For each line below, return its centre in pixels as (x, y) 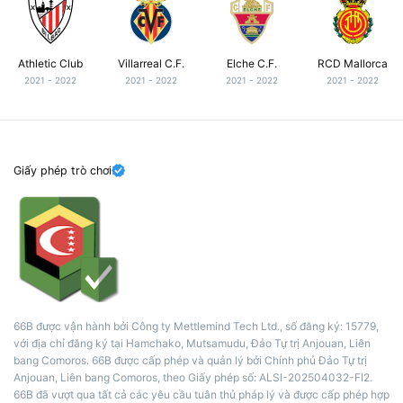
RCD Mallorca (353, 63)
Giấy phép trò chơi (63, 170)
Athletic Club (50, 63)
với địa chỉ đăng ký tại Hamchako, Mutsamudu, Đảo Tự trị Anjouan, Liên (192, 344)
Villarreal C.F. (151, 63)
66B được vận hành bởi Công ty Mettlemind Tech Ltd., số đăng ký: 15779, (196, 327)
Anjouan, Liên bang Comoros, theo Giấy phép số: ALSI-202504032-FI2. (193, 378)
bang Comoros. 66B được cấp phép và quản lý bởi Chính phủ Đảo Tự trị (190, 361)
